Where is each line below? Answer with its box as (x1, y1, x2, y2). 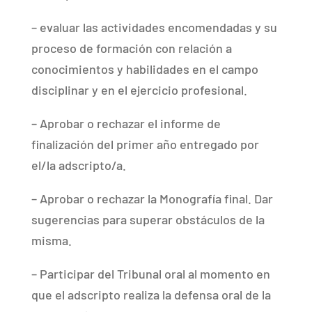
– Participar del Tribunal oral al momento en (31, 265, 270, 281)
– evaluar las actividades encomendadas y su (31, 19, 277, 35)
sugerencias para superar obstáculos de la (31, 211, 265, 227)
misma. (31, 232, 72, 248)
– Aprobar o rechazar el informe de (31, 115, 221, 131)
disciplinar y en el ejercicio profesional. (31, 81, 247, 97)
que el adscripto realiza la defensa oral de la (31, 286, 271, 302)
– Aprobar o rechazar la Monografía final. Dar (31, 190, 273, 206)
